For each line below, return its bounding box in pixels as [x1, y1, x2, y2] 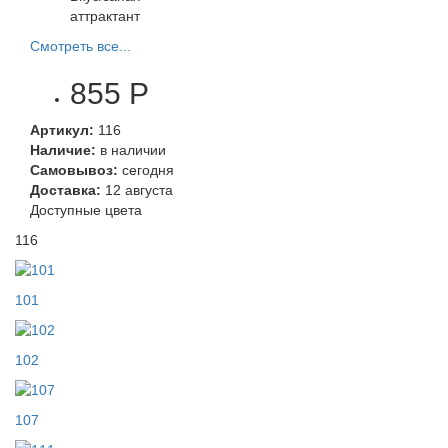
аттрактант [70, 8, 140, 24]
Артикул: [30, 122, 94, 138]
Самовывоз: [30, 162, 118, 178]
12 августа [101, 182, 173, 198]
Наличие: [30, 142, 96, 158]
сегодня [118, 162, 174, 178]
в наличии [96, 142, 166, 158]
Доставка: [30, 182, 101, 198]
